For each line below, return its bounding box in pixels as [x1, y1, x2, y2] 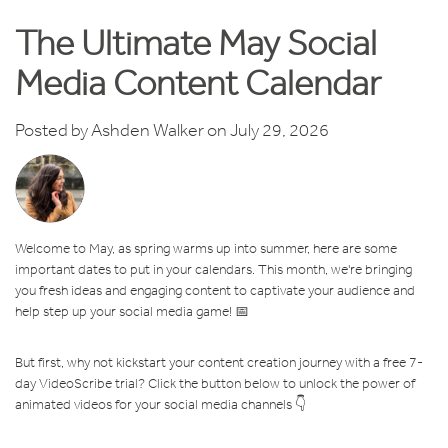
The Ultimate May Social [15, 22, 377, 62]
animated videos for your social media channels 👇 [15, 396, 306, 414]
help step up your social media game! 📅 [15, 303, 249, 321]
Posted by [15, 119, 88, 141]
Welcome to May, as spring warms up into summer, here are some [15, 240, 397, 258]
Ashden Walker [91, 119, 204, 141]
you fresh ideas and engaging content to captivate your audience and [15, 282, 415, 300]
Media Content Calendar [15, 62, 381, 102]
